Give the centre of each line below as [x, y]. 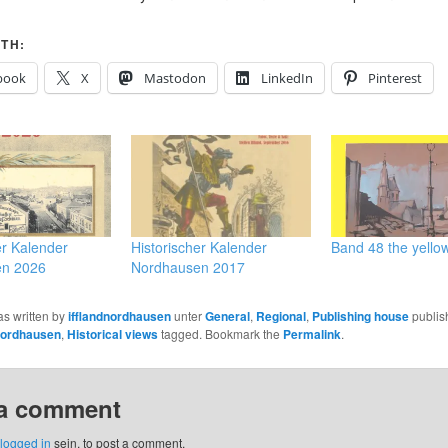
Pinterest [394, 77]
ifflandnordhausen [119, 316]
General [227, 316]
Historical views [112, 334]
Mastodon [174, 77]
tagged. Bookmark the [220, 334]
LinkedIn [286, 77]
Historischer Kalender [199, 247]
